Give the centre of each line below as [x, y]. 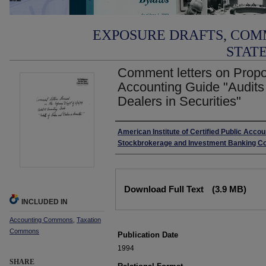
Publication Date [148, 235]
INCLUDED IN [45, 202]
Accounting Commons [41, 220]
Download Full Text [165, 189]
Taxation [89, 220]
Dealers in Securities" [179, 101]
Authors [134, 133]
